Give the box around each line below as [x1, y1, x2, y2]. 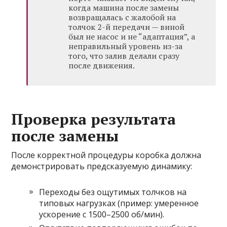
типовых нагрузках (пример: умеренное [39, 198, 199, 209]
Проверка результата [11, 109, 176, 130]
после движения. [68, 60, 135, 71]
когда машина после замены [68, 2, 179, 14]
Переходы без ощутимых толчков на [39, 186, 187, 198]
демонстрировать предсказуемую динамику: [11, 161, 193, 172]
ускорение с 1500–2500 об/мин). [39, 209, 165, 220]
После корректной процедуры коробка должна [11, 149, 202, 161]
